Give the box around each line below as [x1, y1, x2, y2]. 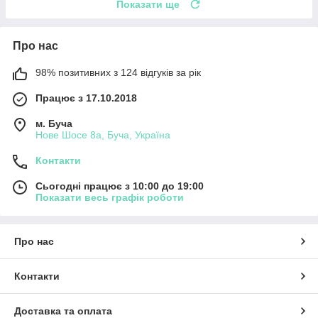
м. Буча [35, 117, 72, 129]
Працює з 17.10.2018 [35, 92, 137, 104]
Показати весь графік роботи [35, 191, 184, 203]
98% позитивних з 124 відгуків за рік [35, 66, 201, 78]
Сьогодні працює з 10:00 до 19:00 [35, 180, 204, 192]
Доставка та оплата [14, 305, 112, 317]
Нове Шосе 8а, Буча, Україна [35, 128, 170, 141]
